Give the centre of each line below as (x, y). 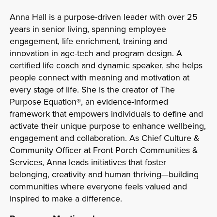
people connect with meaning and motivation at (100, 77)
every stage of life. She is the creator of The (92, 89)
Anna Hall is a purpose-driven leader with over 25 (104, 17)
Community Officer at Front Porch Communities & (104, 150)
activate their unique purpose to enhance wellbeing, (108, 126)
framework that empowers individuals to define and (106, 114)
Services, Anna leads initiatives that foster (88, 162)
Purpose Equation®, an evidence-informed (89, 101)
